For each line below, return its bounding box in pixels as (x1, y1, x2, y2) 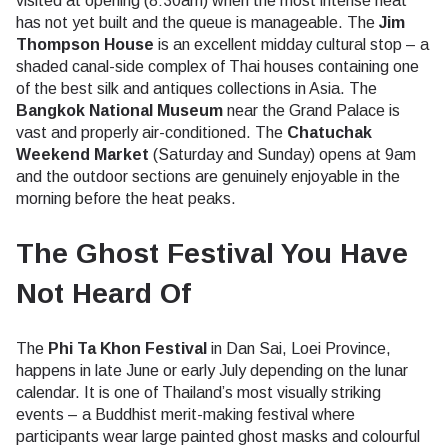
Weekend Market (16, 145, 149, 163)
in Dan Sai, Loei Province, (207, 339, 391, 357)
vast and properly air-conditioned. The (16, 123, 287, 141)
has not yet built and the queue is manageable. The (16, 13, 379, 31)
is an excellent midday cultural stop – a (154, 35, 429, 53)
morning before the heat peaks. (16, 189, 236, 207)
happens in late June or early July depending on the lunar (16, 361, 408, 379)
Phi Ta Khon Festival (48, 339, 207, 357)
